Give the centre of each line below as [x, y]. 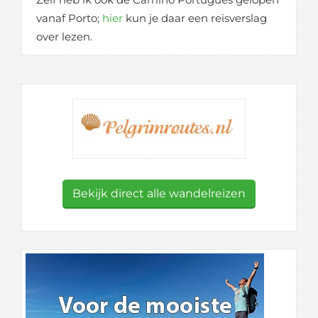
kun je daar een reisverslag [195, 18]
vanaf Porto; [69, 18]
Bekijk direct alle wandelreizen [159, 193]
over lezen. [64, 37]
